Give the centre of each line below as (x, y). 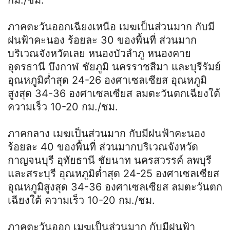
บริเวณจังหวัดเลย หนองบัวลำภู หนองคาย (99, 53)
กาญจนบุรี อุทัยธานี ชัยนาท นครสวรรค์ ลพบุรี (110, 160)
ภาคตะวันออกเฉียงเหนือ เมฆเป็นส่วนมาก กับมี (111, 26)
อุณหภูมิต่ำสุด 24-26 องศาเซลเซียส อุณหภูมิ (107, 80)
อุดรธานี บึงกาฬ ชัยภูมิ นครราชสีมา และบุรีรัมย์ (114, 66)
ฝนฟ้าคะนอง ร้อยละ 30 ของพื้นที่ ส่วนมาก (102, 40)
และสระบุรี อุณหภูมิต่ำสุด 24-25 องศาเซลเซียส (113, 173)
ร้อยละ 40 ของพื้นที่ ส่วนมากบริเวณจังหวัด (103, 147)
